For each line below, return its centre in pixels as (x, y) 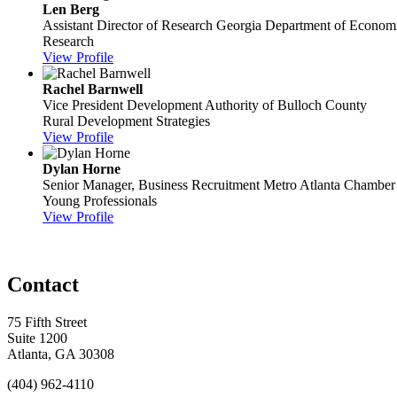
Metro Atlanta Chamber (329, 184)
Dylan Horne (82, 168)
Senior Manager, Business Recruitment (151, 184)
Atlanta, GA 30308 (61, 354)
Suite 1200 (37, 338)
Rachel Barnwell (93, 89)
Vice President (83, 105)
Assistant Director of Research (128, 25)
